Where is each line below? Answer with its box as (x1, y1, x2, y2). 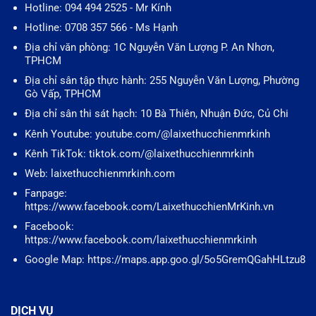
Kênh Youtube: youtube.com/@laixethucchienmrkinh (24, 127, 270, 140)
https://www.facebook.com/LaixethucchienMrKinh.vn (24, 200, 274, 213)
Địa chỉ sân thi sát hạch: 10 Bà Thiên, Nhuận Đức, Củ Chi (24, 107, 288, 121)
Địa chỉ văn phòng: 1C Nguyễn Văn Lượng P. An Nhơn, (24, 41, 274, 54)
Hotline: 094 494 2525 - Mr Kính (24, 1, 171, 15)
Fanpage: (24, 186, 67, 200)
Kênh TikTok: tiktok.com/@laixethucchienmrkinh (24, 147, 254, 160)
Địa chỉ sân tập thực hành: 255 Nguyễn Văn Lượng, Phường (24, 74, 299, 87)
